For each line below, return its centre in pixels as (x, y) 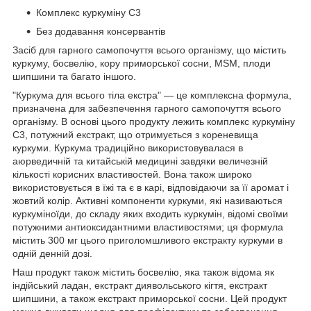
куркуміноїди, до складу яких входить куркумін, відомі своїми (150, 214)
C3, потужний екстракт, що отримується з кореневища (135, 135)
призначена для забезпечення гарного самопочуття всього (147, 109)
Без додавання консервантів (101, 32)
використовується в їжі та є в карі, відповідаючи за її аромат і (151, 188)
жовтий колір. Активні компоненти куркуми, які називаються (148, 201)
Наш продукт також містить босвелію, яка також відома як (143, 272)
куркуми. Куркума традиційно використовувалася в (128, 148)
